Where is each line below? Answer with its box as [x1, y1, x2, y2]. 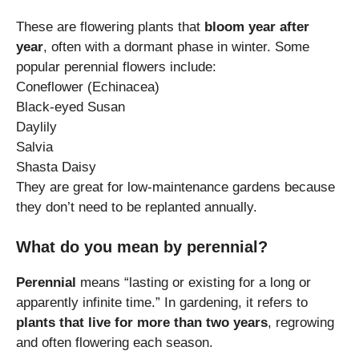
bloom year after [204, 18, 309, 34]
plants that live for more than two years [16, 315, 268, 331]
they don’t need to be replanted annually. [16, 199, 257, 215]
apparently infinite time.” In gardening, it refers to [16, 295, 308, 311]
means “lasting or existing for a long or [76, 275, 311, 291]
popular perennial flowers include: [16, 58, 216, 75]
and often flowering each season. [16, 335, 213, 351]
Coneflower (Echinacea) [16, 79, 159, 95]
